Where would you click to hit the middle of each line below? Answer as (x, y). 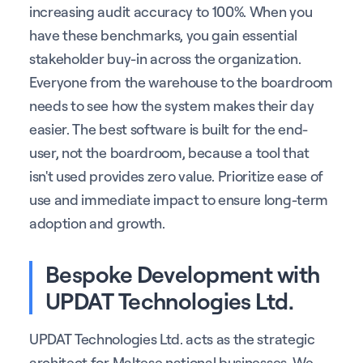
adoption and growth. (97, 222)
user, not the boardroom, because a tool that (169, 152)
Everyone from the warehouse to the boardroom (181, 81)
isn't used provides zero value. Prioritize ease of (176, 175)
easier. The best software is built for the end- (169, 128)
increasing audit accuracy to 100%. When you (171, 11)
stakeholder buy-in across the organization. (165, 58)
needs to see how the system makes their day (172, 105)
